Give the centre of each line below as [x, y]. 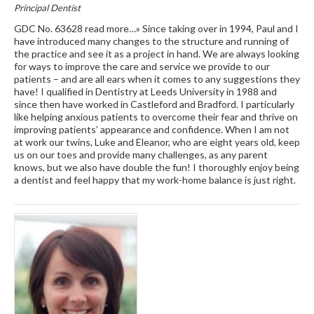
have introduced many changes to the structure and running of [151, 41]
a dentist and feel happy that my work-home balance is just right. [155, 179]
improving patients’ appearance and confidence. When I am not [151, 129]
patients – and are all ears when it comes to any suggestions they [157, 78]
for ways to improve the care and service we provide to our [142, 66]
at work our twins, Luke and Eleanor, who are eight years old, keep [157, 142]
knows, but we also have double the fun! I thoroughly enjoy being [156, 167]
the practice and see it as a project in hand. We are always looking [156, 53]
